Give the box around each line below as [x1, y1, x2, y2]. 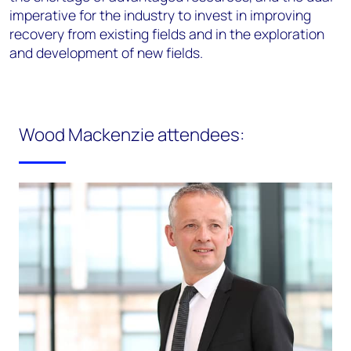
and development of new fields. [9, 43, 203, 62]
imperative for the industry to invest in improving [9, 5, 311, 24]
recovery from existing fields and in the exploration [9, 24, 324, 43]
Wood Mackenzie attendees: [19, 122, 244, 147]
